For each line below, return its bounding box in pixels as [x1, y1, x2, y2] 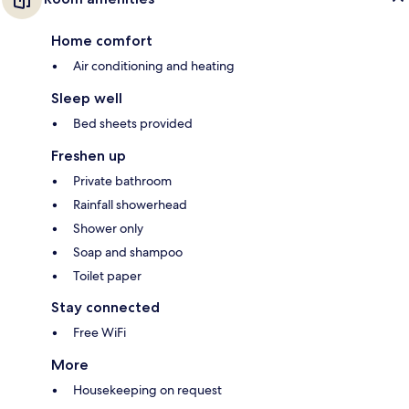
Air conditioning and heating [73, 58, 235, 75]
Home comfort [51, 32, 152, 50]
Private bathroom [73, 173, 172, 190]
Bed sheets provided [73, 115, 193, 132]
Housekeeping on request [73, 382, 222, 399]
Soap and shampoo [73, 244, 183, 261]
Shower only [73, 220, 143, 237]
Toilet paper [73, 267, 142, 285]
